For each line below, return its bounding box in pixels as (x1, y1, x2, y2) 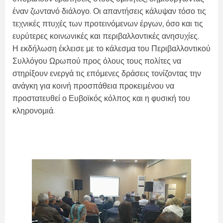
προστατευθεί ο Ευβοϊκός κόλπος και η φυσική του (12, 93, 190, 103)
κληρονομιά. (12, 106, 55, 115)
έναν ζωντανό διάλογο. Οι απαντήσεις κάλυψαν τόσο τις (12, 6, 206, 16)
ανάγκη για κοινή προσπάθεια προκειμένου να (12, 81, 174, 91)
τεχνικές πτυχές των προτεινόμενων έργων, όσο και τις (12, 18, 203, 28)
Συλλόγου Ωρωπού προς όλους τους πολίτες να (12, 56, 181, 66)
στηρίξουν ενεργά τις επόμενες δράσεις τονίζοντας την (12, 68, 201, 78)
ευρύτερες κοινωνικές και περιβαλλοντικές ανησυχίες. (12, 31, 199, 41)
